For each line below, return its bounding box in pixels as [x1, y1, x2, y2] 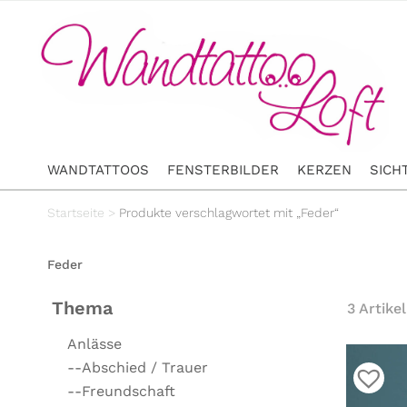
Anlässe [67, 334, 123, 352]
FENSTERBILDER [167, 161, 279, 178]
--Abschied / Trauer [67, 358, 209, 376]
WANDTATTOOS [47, 161, 149, 178]
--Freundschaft [67, 382, 176, 400]
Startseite [47, 204, 104, 220]
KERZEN [297, 161, 352, 178]
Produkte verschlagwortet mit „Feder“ [119, 204, 339, 220]
